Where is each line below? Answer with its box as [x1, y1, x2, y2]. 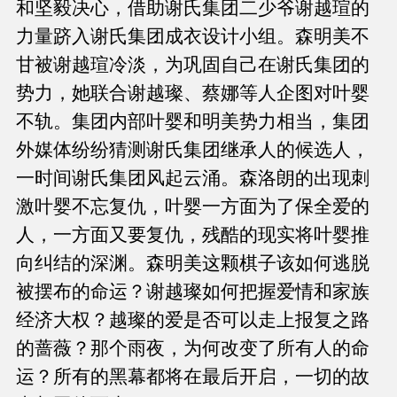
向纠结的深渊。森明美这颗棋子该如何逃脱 [16, 253, 370, 275]
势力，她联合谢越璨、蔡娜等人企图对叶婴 [16, 82, 370, 105]
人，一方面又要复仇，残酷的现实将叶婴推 [16, 224, 370, 246]
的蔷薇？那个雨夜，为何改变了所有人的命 [16, 338, 370, 360]
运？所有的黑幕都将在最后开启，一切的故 [16, 366, 370, 388]
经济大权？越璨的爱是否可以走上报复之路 [16, 309, 370, 331]
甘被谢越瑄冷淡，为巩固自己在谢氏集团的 [16, 54, 370, 76]
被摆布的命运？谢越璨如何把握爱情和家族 [16, 281, 370, 303]
